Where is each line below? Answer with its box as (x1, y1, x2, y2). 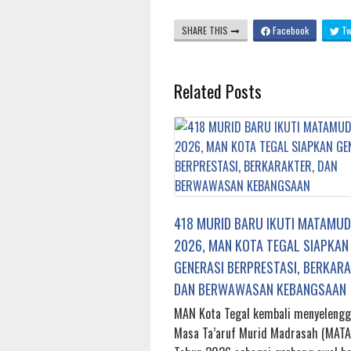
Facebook (270, 24, 309, 38)
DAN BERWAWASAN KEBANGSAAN (174, 279, 346, 300)
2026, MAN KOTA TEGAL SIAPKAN (174, 235, 349, 256)
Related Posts (174, 78, 262, 104)
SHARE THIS (182, 24, 230, 38)
